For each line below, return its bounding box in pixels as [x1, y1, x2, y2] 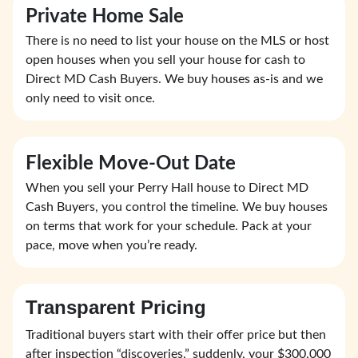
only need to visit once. [26, 92, 155, 105]
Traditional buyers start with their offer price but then [26, 328, 326, 342]
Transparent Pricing [26, 296, 206, 319]
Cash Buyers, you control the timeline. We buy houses [26, 201, 328, 214]
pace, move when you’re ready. [26, 239, 197, 253]
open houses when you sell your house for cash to [26, 54, 305, 67]
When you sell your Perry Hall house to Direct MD [26, 181, 308, 195]
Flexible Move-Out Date [26, 154, 236, 174]
